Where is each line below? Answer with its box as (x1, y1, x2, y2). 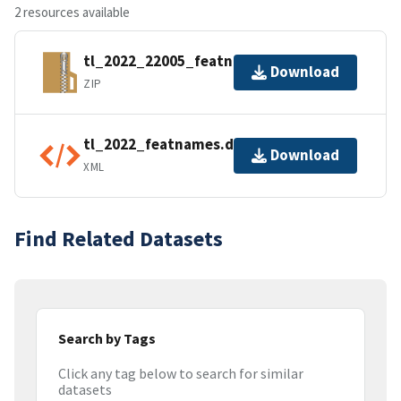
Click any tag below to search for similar (58, 364, 303, 383)
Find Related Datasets (14, 224, 223, 252)
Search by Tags (58, 328, 156, 347)
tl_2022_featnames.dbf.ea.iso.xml (83, 134, 324, 155)
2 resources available (14, 3, 130, 21)
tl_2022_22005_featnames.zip (83, 51, 295, 72)
